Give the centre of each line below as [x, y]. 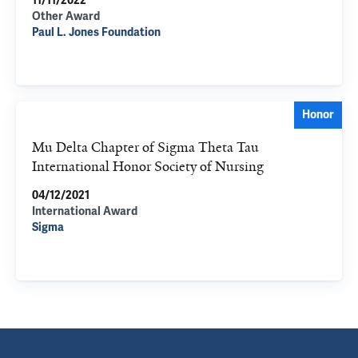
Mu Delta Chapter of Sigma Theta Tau [145, 147]
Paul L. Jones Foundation [96, 32]
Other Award [66, 16]
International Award [85, 211]
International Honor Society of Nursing [148, 166]
